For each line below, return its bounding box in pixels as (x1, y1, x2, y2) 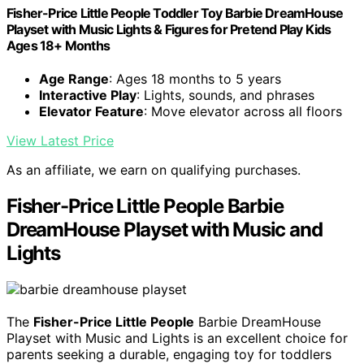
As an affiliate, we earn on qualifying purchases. (6, 161, 301, 178)
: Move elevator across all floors (144, 102, 342, 119)
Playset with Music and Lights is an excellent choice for (6, 329, 348, 346)
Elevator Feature (39, 102, 144, 119)
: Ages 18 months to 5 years (109, 70, 281, 87)
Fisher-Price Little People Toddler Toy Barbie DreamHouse (6, 4, 344, 21)
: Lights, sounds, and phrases (136, 86, 314, 103)
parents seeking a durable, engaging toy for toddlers (6, 345, 331, 362)
